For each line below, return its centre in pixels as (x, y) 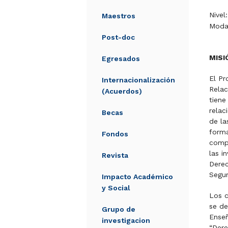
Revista (115, 155)
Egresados (121, 59)
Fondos (115, 134)
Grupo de (119, 209)
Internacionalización (138, 80)
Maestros (119, 16)
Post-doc (118, 37)
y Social (116, 188)
